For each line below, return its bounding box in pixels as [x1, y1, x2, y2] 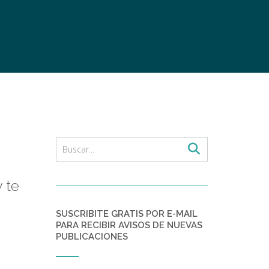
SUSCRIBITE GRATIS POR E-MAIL [55, 208, 198, 219]
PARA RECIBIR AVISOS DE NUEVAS [55, 220, 202, 231]
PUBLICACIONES [55, 231, 128, 242]
